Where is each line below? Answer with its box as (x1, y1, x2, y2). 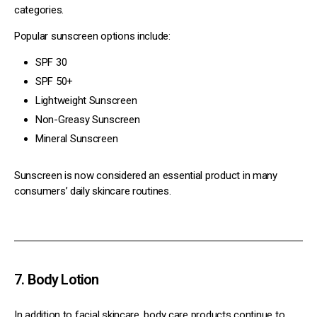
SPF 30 (35, 55, 67, 69)
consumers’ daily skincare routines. (14, 184, 171, 197)
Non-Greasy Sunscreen (35, 113, 140, 126)
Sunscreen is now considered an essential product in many (14, 168, 277, 182)
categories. (14, 3, 64, 16)
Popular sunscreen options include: (14, 29, 171, 42)
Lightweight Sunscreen (35, 93, 137, 107)
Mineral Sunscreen (35, 132, 118, 145)
